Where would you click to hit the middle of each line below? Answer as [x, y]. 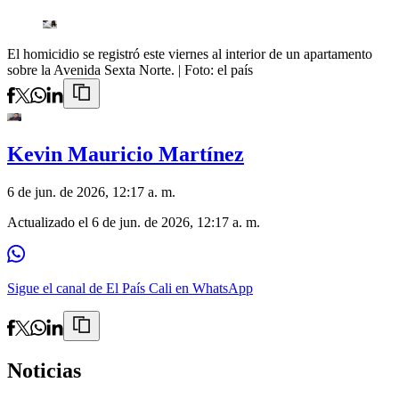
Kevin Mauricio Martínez [126, 155]
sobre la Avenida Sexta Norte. [91, 70]
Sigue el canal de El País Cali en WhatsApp [130, 289]
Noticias [44, 371]
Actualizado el [49, 223]
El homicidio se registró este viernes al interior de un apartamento [190, 54]
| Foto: [198, 70]
